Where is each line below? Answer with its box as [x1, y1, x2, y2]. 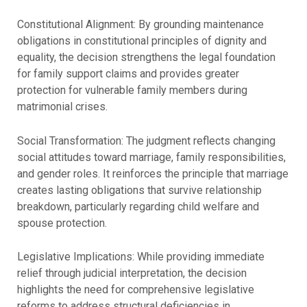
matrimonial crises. [16, 99, 108, 113]
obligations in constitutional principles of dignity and [16, 34, 267, 47]
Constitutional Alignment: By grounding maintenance [16, 17, 264, 31]
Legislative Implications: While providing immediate [16, 250, 265, 264]
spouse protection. [16, 216, 107, 230]
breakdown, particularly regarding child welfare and [16, 199, 259, 213]
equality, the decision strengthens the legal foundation [16, 50, 275, 64]
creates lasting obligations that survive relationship [16, 183, 262, 197]
